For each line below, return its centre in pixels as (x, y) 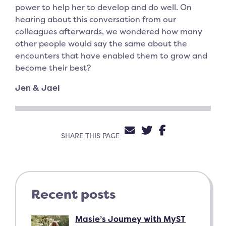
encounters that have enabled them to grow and (111, 55)
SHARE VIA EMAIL (179, 130)
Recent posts (73, 194)
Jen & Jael (38, 88)
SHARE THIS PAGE (90, 135)
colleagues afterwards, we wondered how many (109, 31)
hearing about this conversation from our (96, 19)
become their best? (53, 67)
